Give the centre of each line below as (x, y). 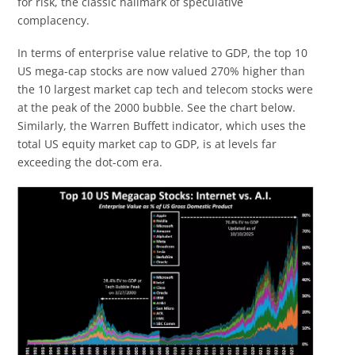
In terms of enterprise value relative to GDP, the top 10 (163, 53)
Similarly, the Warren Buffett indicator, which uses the (162, 126)
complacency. (54, 20)
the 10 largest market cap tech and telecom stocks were (166, 90)
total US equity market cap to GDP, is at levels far (147, 144)
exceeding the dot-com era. (90, 162)
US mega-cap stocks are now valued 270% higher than (162, 71)
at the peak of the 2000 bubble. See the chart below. (157, 108)
